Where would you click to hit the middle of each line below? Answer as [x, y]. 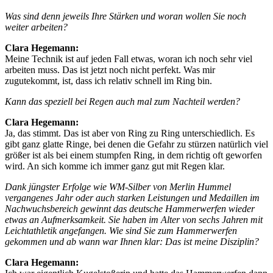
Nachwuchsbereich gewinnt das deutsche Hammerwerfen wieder [130, 208]
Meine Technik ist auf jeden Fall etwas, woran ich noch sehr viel [129, 58]
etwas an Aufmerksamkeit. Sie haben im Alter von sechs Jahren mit [134, 219]
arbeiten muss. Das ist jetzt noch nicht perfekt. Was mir [110, 69]
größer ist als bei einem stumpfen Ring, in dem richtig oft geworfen [133, 155]
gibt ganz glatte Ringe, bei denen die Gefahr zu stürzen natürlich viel [136, 144]
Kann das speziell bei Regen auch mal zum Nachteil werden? [122, 101]
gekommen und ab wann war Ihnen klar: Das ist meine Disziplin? [132, 241]
